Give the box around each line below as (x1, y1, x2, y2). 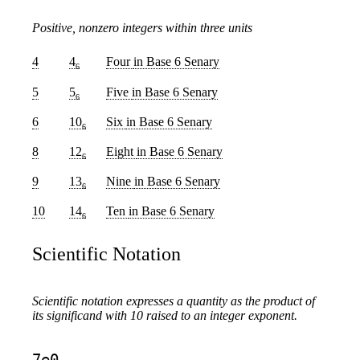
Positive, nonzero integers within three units (32, 21, 252, 35)
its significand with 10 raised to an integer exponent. (32, 309, 297, 323)
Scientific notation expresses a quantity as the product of (32, 294, 315, 309)
